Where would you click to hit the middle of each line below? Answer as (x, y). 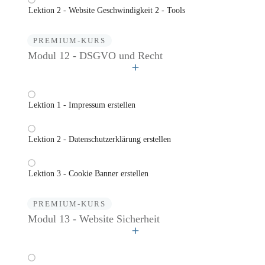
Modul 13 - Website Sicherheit (94, 219)
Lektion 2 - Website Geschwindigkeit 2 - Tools (107, 11)
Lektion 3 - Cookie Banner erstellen (88, 174)
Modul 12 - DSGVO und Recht (95, 56)
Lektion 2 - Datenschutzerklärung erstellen (100, 140)
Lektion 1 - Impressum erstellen (82, 105)
